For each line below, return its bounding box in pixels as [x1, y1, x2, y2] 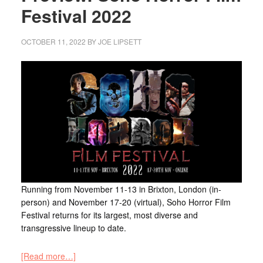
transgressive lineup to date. [21, 222, 126, 234]
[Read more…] [21, 250, 76, 262]
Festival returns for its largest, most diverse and [21, 209, 198, 221]
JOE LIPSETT [97, 36, 141, 46]
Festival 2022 [21, 3, 131, 28]
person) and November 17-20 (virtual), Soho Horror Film [21, 196, 231, 208]
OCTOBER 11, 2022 [21, 36, 86, 46]
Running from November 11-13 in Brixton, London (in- [21, 183, 221, 195]
